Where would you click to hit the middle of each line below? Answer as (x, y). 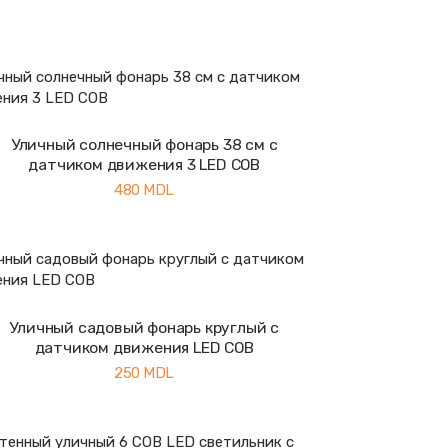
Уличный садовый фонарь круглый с (144, 327)
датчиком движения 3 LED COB (144, 165)
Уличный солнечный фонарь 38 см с (144, 145)
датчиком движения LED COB (144, 347)
